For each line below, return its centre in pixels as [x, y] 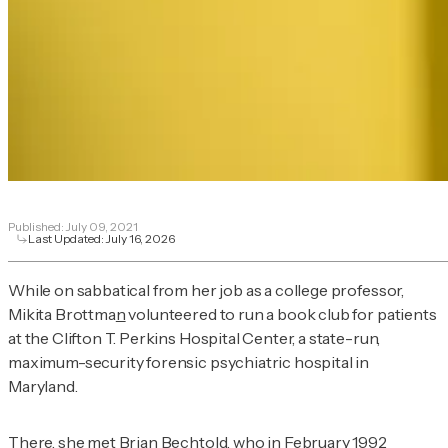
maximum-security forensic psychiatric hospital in [189, 362]
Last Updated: [67, 239]
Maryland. [43, 386]
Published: [37, 227]
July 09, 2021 [102, 227]
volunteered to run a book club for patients [281, 314]
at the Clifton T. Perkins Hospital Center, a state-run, [194, 338]
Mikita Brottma [62, 314]
